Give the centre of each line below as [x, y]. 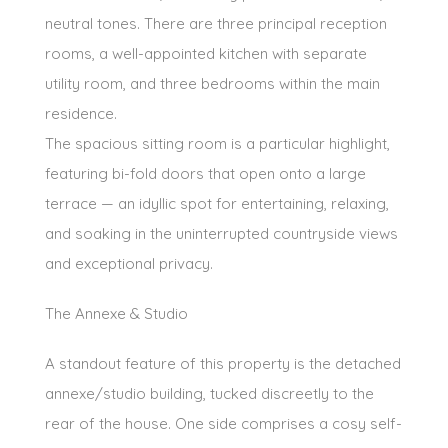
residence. [81, 113]
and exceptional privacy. [129, 263]
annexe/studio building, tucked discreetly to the [209, 393]
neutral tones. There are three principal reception [216, 23]
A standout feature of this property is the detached [223, 363]
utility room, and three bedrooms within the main [212, 83]
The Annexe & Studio [116, 313]
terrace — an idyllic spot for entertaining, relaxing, [217, 203]
